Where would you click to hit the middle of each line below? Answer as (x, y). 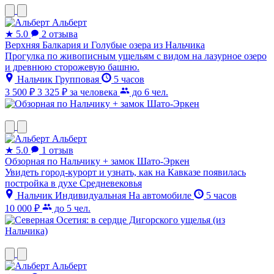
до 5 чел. (71, 209)
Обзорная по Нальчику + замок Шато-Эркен (97, 161)
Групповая (78, 80)
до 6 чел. (149, 92)
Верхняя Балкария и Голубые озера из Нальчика (105, 45)
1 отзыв (57, 150)
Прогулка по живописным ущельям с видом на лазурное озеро (136, 56)
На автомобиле (161, 196)
